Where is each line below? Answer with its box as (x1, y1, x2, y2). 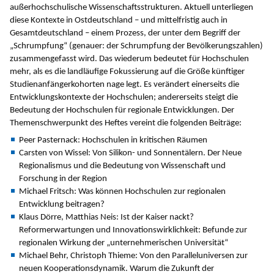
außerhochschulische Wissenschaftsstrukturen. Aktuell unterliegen (10, 3, 253, 13)
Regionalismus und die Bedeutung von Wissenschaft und (19, 161, 226, 171)
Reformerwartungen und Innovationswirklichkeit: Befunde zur (19, 225, 247, 235)
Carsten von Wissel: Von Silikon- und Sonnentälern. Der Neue (19, 148, 242, 158)
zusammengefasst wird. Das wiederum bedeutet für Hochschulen (10, 54, 249, 64)
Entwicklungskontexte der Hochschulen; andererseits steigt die (10, 93, 238, 103)
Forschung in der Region (19, 174, 107, 183)
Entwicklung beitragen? (19, 199, 105, 209)
